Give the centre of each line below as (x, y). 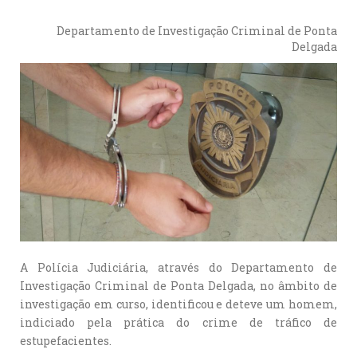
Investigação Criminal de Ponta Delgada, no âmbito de (178, 285)
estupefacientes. (66, 340)
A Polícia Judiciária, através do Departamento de (178, 267)
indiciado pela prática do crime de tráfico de (178, 322)
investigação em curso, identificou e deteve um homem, (178, 304)
